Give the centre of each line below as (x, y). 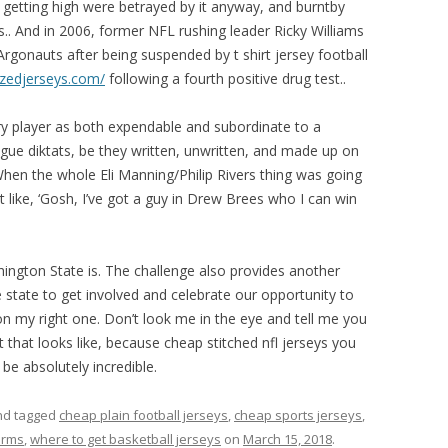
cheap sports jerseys (298, 415)
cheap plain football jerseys (143, 415)
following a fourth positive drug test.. (225, 78)
